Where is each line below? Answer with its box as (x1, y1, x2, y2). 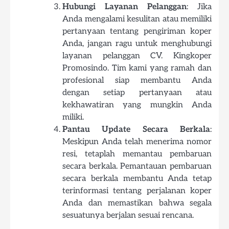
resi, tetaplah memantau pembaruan (62, 149, 212, 159)
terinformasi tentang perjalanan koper (62, 186, 212, 196)
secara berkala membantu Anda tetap (62, 173, 212, 184)
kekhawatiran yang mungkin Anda (62, 100, 212, 110)
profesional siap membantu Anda (62, 75, 212, 85)
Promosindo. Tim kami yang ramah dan (62, 63, 212, 73)
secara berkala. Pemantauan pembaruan (62, 161, 212, 171)
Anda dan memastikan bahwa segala (62, 198, 212, 208)
